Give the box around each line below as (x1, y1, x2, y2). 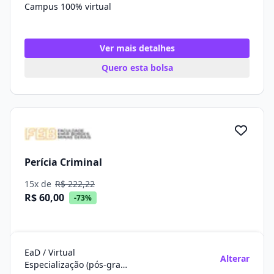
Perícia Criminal (24, 155, 102, 169)
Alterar (220, 253, 250, 264)
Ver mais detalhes (99, 42, 175, 54)
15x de (24, 178, 54, 190)
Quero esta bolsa (101, 62, 173, 73)
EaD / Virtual (24, 246, 75, 258)
